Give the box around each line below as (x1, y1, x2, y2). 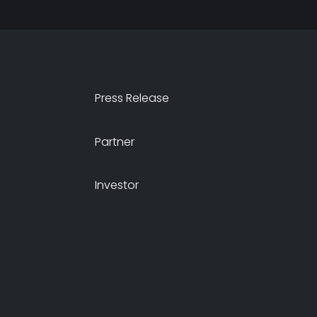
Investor (95, 177, 139, 194)
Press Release (95, 89, 170, 106)
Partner (95, 133, 135, 150)
